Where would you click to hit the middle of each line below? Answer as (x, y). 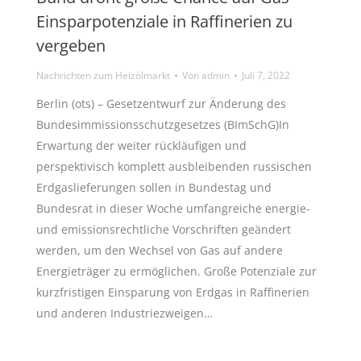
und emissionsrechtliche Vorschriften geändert (164, 229)
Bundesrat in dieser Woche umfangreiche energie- (173, 208)
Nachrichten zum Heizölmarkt (103, 75)
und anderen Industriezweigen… (124, 313)
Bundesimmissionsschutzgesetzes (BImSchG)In (163, 124)
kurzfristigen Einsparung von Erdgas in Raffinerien (173, 292)
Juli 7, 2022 (266, 75)
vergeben (71, 45)
